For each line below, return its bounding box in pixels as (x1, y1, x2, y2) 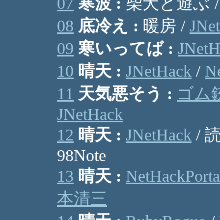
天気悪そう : (78, 84, 172, 103)
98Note (57, 146, 106, 165)
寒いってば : (78, 39, 173, 57)
